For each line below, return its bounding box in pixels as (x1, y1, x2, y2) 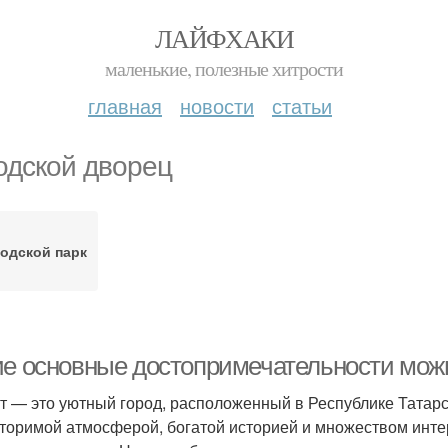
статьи (272, 91, 332, 120)
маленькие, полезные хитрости (105, 55, 343, 82)
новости (180, 91, 254, 120)
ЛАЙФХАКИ (154, 21, 294, 55)
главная (88, 91, 162, 120)
